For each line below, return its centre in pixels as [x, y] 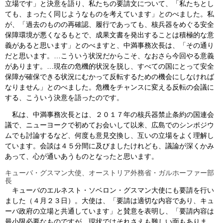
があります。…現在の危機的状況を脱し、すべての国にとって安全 [110, 66]
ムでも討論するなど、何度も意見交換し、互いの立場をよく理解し [110, 135]
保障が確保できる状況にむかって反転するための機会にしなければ [110, 76]
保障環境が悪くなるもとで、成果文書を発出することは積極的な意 [110, 35]
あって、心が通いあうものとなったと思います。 [82, 156]
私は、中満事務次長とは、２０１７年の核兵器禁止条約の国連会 [110, 114]
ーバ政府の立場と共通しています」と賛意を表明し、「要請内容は [110, 211]
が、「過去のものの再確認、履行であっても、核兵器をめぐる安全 [110, 24]
